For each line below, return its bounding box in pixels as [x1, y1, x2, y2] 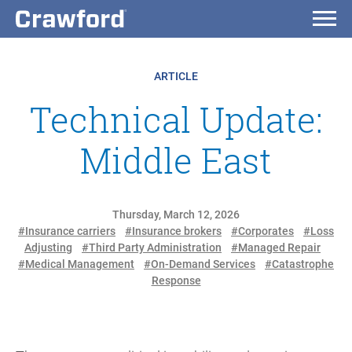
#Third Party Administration [82, 240, 222, 254]
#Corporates [231, 224, 294, 237]
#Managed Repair [231, 240, 321, 254]
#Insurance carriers [18, 224, 115, 237]
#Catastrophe [265, 257, 334, 270]
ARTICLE [154, 70, 198, 82]
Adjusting [24, 240, 72, 254]
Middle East [80, 137, 272, 183]
